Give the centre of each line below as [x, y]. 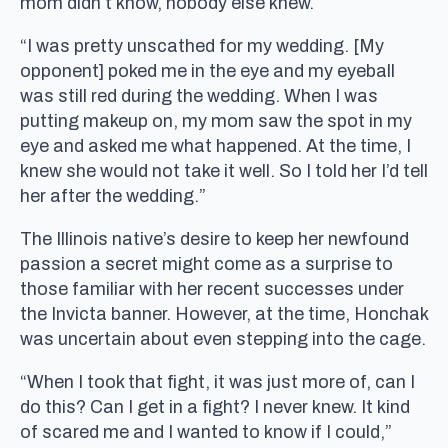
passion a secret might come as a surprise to [206, 263]
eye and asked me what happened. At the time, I [215, 145]
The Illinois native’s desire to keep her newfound [214, 238]
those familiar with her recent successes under [212, 288]
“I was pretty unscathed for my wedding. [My [202, 45]
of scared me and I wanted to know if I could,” [206, 431]
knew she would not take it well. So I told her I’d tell [224, 170]
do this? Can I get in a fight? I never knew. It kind [215, 406]
